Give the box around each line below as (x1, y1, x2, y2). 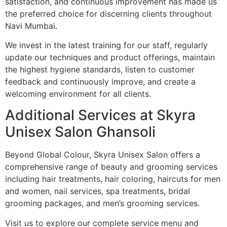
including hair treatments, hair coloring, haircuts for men (5, 174, 220, 184)
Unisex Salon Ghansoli (5, 123, 156, 141)
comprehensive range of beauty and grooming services (5, 162, 217, 172)
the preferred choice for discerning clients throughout (5, 8, 212, 19)
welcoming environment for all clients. (5, 89, 151, 99)
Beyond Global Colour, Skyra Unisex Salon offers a (5, 149, 200, 160)
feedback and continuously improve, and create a (5, 77, 196, 87)
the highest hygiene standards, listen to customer (5, 64, 195, 75)
